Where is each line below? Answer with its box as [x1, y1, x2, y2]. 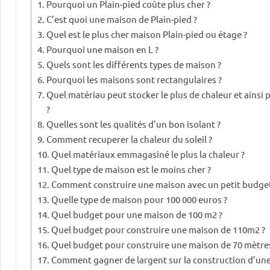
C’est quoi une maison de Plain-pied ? [46, 13, 198, 25]
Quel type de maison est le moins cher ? [51, 163, 212, 175]
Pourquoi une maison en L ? [46, 43, 159, 55]
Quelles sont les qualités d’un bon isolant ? [46, 118, 221, 130]
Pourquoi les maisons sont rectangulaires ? [46, 74, 222, 86]
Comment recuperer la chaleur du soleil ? [46, 133, 213, 145]
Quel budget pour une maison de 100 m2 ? [51, 209, 223, 221]
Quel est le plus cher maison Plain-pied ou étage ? [46, 28, 248, 40]
